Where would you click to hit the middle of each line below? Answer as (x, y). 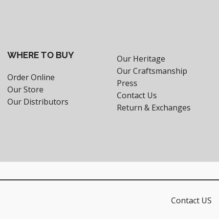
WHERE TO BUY (41, 55)
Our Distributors (38, 101)
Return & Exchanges (154, 107)
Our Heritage (141, 58)
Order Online (31, 77)
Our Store (25, 89)
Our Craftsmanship (152, 71)
